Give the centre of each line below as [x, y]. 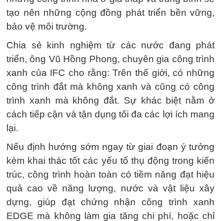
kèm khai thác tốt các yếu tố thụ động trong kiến [110, 160]
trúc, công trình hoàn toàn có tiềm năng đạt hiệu [110, 174]
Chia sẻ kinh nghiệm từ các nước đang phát [110, 45]
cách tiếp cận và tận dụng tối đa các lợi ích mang [110, 114]
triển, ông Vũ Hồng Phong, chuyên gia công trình [110, 59]
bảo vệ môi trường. [47, 26]
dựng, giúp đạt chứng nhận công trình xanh [110, 202]
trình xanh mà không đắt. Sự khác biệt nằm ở [110, 100]
